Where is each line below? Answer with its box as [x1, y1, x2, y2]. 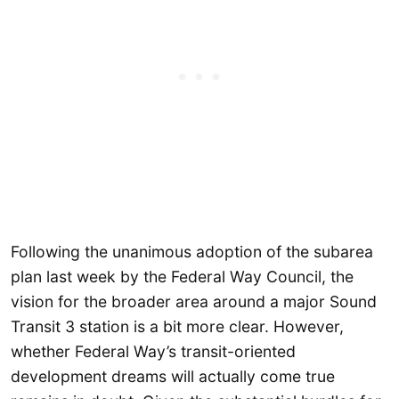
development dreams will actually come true [11, 366, 335, 386]
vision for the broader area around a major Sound [11, 291, 377, 311]
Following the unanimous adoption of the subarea [11, 241, 373, 261]
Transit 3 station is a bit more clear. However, [11, 316, 344, 336]
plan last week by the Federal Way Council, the [11, 266, 354, 286]
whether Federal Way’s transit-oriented [11, 341, 296, 361]
